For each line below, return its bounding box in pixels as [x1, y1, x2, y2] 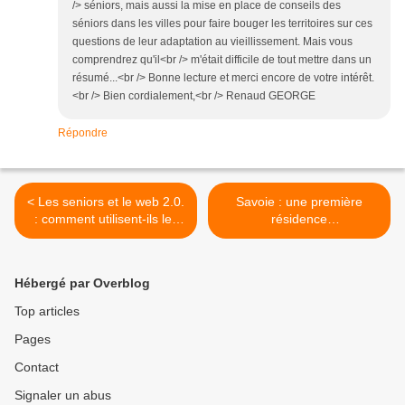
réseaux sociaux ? [53, 228, 158, 243]
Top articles [14, 303, 80, 318]
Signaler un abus [14, 387, 111, 402]
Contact [14, 359, 59, 374]
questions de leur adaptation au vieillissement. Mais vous [72, 34, 353, 48]
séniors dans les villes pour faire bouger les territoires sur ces [72, 16, 372, 30]
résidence [271, 211, 327, 226]
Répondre [58, 126, 108, 139]
